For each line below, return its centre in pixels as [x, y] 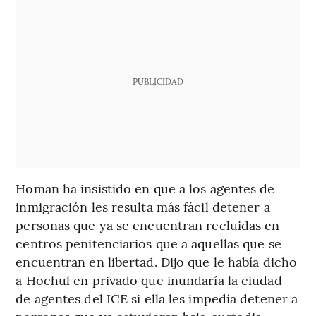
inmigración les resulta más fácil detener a [143, 207]
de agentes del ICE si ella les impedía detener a [157, 298]
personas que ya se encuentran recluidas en [148, 225]
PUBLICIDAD [158, 81]
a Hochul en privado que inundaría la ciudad [149, 280]
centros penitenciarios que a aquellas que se [148, 243]
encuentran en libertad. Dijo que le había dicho [157, 262]
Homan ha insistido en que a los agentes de [145, 188]
